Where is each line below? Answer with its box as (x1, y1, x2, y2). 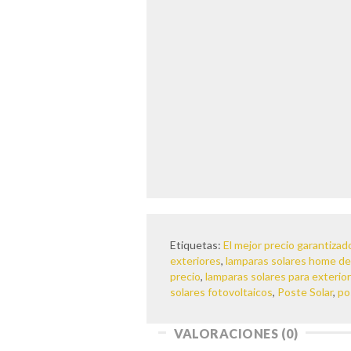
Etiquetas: (170, 238, 223, 252)
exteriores (170, 254, 221, 268)
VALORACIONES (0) (174, 326, 298, 342)
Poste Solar (277, 285, 333, 299)
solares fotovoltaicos (170, 285, 273, 299)
